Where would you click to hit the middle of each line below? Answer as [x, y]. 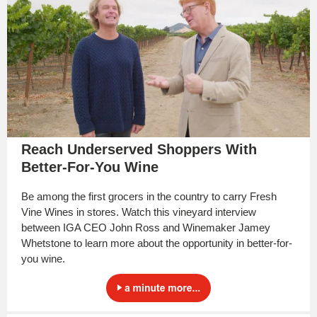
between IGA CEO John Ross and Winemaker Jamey [146, 227]
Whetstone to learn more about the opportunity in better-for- [157, 243]
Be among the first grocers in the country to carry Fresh [149, 196]
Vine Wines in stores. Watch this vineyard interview [139, 212]
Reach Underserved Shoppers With [139, 149]
